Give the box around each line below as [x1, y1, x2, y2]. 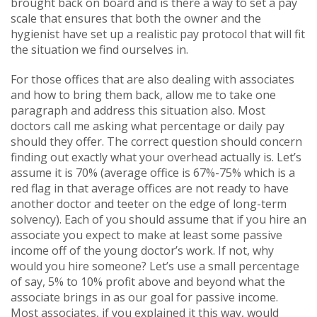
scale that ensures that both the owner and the [11, 10, 261, 26]
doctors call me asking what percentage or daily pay [11, 117, 284, 134]
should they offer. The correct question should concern [11, 133, 302, 149]
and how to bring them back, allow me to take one [11, 86, 276, 103]
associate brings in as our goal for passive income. [11, 289, 278, 305]
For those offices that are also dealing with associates [11, 71, 294, 87]
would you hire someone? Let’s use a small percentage [11, 258, 299, 274]
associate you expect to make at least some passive [11, 226, 282, 243]
